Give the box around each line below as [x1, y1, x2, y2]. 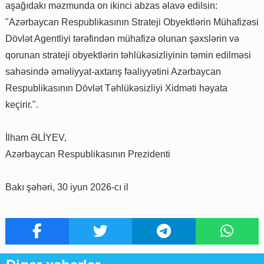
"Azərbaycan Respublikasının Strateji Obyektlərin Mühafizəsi [5, 17, 259, 28]
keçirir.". [5, 100, 38, 110]
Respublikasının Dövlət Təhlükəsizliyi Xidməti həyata [5, 83, 227, 94]
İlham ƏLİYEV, [5, 133, 67, 143]
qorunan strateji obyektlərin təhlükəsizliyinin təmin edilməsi [5, 50, 251, 61]
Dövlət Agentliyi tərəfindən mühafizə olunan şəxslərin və [5, 34, 239, 44]
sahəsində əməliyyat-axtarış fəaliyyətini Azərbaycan [5, 67, 221, 77]
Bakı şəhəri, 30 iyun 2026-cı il [5, 182, 128, 193]
